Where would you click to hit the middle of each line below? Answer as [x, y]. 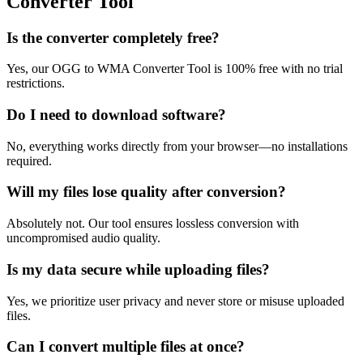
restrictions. [36, 83]
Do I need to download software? [116, 114]
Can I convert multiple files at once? [126, 347]
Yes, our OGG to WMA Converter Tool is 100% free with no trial [175, 69]
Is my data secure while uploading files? [138, 269]
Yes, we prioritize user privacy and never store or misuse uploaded [175, 301]
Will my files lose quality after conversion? [146, 192]
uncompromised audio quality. [83, 238]
